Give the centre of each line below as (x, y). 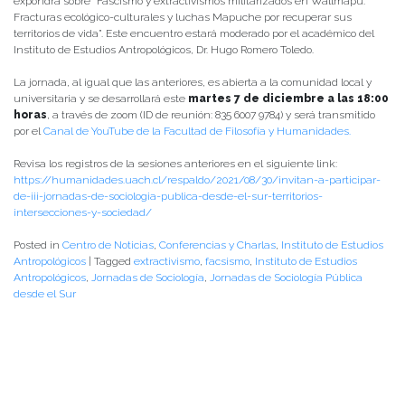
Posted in (38, 245)
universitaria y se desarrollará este (101, 99)
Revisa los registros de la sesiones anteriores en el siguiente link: (175, 164)
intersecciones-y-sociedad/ (83, 213)
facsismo (227, 262)
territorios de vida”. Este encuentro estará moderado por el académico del (194, 34)
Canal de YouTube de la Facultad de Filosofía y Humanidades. (197, 132)
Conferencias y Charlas (217, 245)
